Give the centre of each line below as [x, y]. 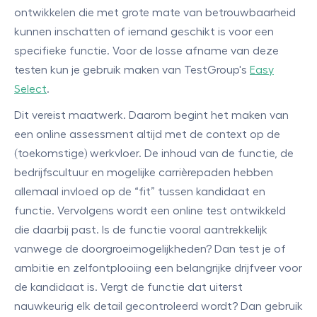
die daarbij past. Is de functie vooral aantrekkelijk [141, 230]
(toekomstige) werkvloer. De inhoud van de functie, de [154, 154]
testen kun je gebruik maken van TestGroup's [132, 70]
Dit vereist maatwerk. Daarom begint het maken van [151, 115]
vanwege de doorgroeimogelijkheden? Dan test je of [150, 249]
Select [30, 89]
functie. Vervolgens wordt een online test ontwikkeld [150, 211]
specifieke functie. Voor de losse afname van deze [146, 51]
